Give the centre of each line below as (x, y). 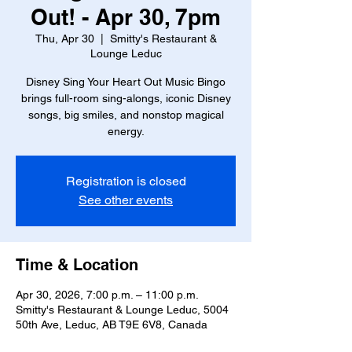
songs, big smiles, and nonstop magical (126, 115)
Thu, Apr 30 (64, 38)
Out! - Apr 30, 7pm (126, 17)
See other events (126, 200)
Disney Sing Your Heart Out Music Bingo (126, 82)
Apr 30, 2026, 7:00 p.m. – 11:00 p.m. (107, 295)
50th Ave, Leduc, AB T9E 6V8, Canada (112, 324)
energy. (126, 131)
